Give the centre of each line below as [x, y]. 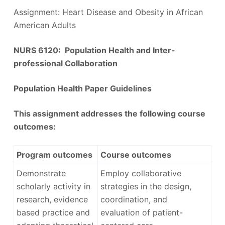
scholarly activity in [53, 186]
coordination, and [134, 199]
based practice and [53, 212]
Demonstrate [41, 173]
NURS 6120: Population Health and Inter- [94, 50]
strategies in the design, [146, 186]
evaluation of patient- [141, 212]
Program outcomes [54, 154]
